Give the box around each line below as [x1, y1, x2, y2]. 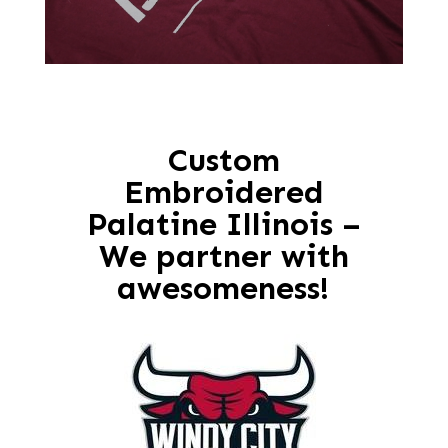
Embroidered [123, 173, 324, 211]
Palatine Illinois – [86, 205, 361, 243]
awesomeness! [117, 269, 331, 307]
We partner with [98, 237, 349, 275]
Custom [167, 141, 280, 179]
